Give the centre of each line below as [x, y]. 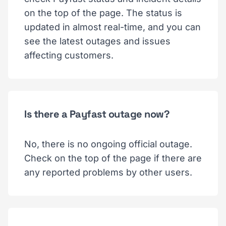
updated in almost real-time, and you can [112, 27]
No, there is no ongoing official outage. [108, 144]
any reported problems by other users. [108, 172]
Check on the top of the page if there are [113, 158]
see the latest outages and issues [97, 41]
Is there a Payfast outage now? [97, 114]
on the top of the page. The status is [103, 13]
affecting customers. [69, 55]
